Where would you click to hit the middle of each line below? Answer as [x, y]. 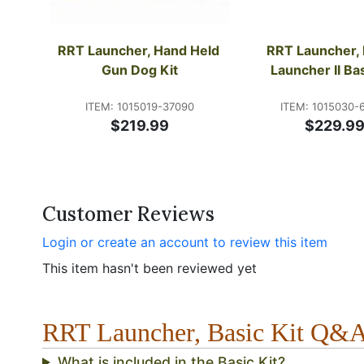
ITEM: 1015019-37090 [140, 106]
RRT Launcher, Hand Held [138, 50]
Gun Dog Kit [140, 69]
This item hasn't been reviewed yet [149, 268]
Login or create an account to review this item [185, 242]
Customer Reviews [128, 214]
